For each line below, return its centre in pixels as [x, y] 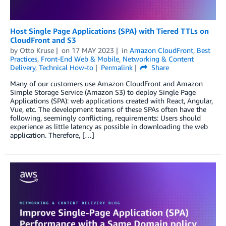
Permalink [117, 67]
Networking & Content [158, 59]
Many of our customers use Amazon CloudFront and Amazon [106, 83]
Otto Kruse [37, 50]
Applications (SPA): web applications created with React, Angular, [111, 101]
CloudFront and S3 [43, 40]
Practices [24, 59]
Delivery [23, 67]
